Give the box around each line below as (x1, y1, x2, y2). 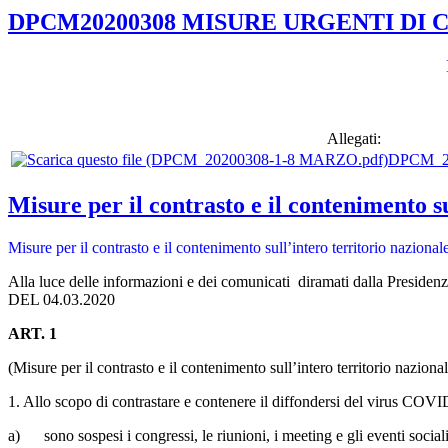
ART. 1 (8, 324, 57, 342)
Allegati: (327, 129, 381, 147)
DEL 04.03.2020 (8, 290, 115, 308)
